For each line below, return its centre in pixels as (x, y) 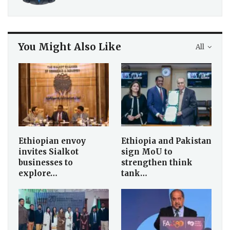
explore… (38, 174)
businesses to (46, 163)
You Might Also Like (70, 46)
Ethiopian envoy (52, 141)
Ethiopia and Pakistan (166, 141)
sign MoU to (147, 152)
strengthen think (157, 163)
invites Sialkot (49, 152)
